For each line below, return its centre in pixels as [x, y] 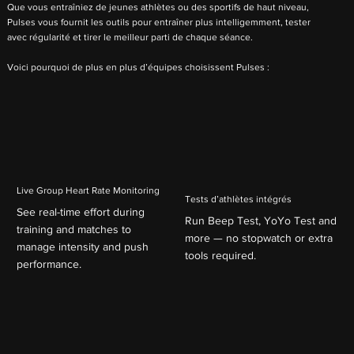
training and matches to [73, 230]
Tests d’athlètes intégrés [238, 200]
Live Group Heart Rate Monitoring [88, 191]
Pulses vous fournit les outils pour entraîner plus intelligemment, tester [158, 23]
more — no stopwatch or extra [258, 238]
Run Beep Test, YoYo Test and [260, 221]
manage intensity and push [82, 247]
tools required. [220, 256]
